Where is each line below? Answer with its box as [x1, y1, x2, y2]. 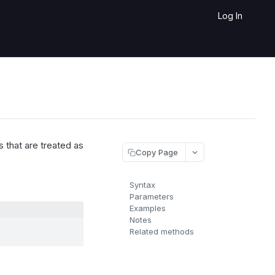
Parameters [130, 192, 174, 201]
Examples [130, 203, 166, 213]
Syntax [130, 180, 155, 190]
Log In [218, 10, 242, 21]
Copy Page [136, 147, 178, 157]
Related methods [130, 227, 194, 236]
